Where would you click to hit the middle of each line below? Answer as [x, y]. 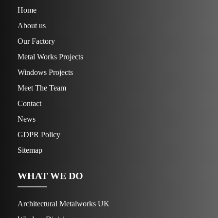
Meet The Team [42, 88]
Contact [29, 103]
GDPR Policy [39, 135]
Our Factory [36, 41]
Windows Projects [45, 72]
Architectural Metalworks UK [64, 204]
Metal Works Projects [50, 57]
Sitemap [30, 150]
